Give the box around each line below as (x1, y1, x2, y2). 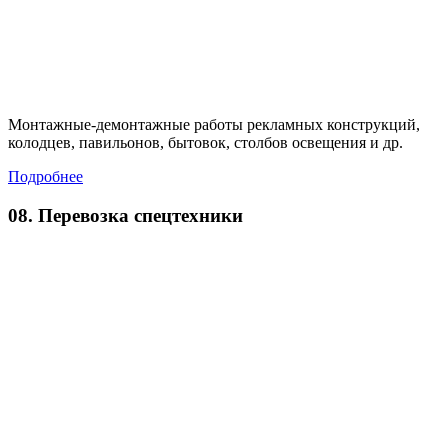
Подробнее (8, 168, 83, 186)
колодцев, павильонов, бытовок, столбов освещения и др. (8, 134, 403, 152)
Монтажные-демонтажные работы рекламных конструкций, (8, 116, 420, 134)
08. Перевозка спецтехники (8, 205, 243, 226)
